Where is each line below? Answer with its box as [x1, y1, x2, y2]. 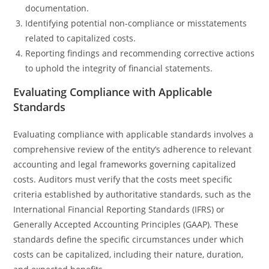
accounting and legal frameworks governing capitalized [13, 159, 237, 170]
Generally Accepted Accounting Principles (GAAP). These [13, 219, 239, 230]
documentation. [25, 2, 89, 14]
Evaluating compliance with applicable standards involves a [13, 128, 254, 140]
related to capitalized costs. [25, 32, 136, 44]
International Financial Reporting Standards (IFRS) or [13, 204, 225, 215]
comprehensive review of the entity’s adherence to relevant [13, 144, 252, 155]
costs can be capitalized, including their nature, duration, [13, 249, 244, 260]
